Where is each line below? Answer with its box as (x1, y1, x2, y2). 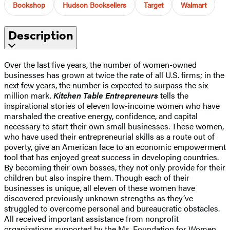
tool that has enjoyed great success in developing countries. (4, 150, 219, 163)
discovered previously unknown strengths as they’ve (4, 191, 193, 204)
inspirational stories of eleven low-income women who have (4, 99, 220, 111)
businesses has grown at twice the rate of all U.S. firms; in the (4, 68, 224, 81)
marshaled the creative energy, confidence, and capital (4, 109, 198, 122)
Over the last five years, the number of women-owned (4, 58, 197, 70)
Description (8, 28, 73, 43)
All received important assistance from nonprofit (4, 212, 179, 224)
